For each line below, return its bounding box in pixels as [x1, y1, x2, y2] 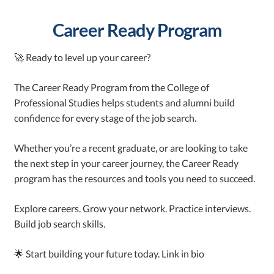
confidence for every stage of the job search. [14, 112, 197, 124]
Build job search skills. [14, 218, 106, 229]
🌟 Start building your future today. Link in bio [14, 248, 205, 259]
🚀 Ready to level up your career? [14, 51, 151, 63]
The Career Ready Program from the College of [14, 81, 210, 93]
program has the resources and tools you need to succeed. [14, 172, 256, 184]
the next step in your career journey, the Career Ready [14, 157, 239, 169]
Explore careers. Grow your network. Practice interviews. [14, 202, 251, 214]
